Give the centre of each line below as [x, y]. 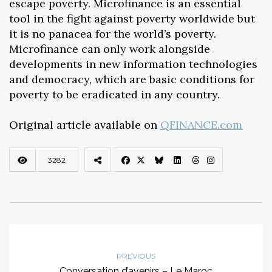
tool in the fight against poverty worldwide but [132, 18]
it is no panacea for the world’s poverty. [113, 33]
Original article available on [85, 124]
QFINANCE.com [201, 124]
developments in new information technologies [133, 64]
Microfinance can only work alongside [110, 49]
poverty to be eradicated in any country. [114, 94]
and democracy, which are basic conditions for [132, 79]
